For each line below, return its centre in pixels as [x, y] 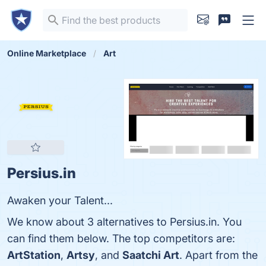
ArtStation [34, 255]
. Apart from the [218, 255]
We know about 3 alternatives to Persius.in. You [124, 222]
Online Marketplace [47, 53]
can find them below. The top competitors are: [121, 238]
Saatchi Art [151, 255]
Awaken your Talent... [60, 200]
